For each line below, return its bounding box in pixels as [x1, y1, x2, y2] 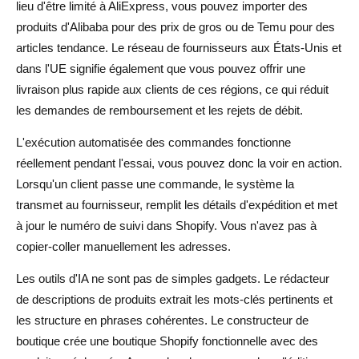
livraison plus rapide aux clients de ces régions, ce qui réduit [16, 82, 329, 96]
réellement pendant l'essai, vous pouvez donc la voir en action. [16, 155, 342, 170]
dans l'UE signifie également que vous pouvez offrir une [16, 61, 305, 75]
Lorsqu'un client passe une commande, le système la [16, 176, 294, 191]
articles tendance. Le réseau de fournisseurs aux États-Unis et [16, 40, 341, 54]
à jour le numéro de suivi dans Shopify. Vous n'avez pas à [16, 218, 317, 232]
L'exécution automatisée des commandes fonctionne [16, 135, 291, 149]
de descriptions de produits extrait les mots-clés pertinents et [16, 292, 333, 306]
